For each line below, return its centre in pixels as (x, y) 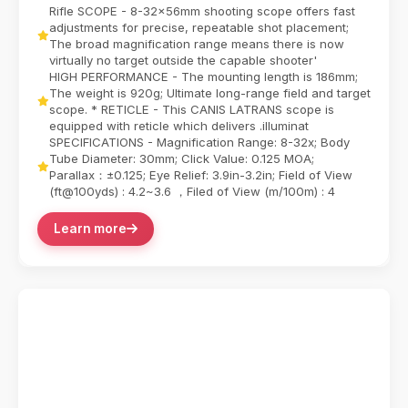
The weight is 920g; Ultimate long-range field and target (210, 92)
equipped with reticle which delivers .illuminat (179, 125)
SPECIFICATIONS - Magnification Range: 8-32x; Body (199, 142)
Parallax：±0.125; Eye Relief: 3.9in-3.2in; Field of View (201, 174)
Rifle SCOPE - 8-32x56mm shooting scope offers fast (202, 10)
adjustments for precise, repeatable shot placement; (199, 27)
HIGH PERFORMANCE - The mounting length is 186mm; (204, 76)
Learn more (90, 228)
